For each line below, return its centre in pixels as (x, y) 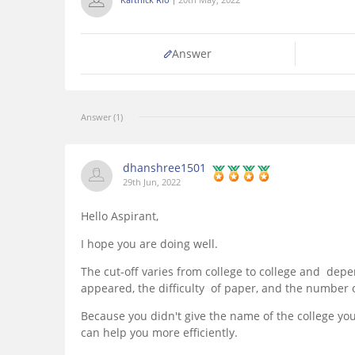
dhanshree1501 (164, 168)
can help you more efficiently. (159, 333)
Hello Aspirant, (120, 216)
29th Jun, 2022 (152, 182)
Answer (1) (102, 117)
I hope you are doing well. (149, 244)
